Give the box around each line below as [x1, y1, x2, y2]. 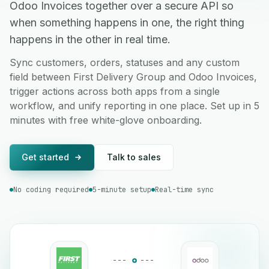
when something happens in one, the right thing [10, 16, 244, 29]
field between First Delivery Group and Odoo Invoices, [10, 71, 257, 83]
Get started [22, 152, 69, 162]
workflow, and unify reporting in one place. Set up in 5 [10, 100, 259, 112]
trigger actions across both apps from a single [10, 85, 220, 97]
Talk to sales [107, 152, 161, 162]
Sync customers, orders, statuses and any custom [10, 56, 240, 68]
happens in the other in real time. [10, 33, 171, 46]
